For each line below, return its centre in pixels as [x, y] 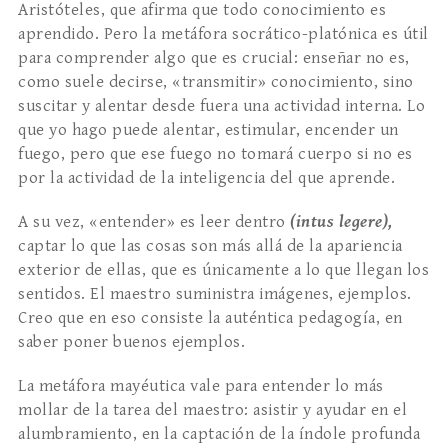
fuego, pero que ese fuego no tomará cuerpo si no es [215, 154]
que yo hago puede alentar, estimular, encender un [208, 130]
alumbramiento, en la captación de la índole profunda [219, 434]
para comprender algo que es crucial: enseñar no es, [214, 58]
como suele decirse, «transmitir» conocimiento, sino [216, 82]
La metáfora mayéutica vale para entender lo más [201, 386]
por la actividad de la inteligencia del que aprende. [206, 178]
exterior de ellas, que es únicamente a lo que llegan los [223, 270]
